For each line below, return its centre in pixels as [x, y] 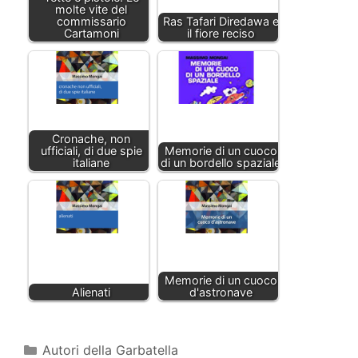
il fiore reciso [221, 33]
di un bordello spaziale [221, 162]
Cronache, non [91, 138]
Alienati [91, 292]
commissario [91, 21]
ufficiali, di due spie [91, 150]
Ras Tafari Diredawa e [221, 21]
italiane [91, 162]
